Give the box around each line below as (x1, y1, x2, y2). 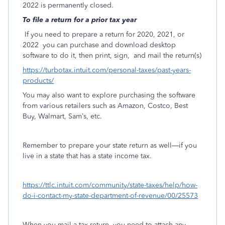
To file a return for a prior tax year (23, 16, 137, 24)
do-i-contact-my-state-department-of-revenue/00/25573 (23, 191, 198, 200)
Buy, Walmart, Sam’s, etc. (23, 112, 102, 121)
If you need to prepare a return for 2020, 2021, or (25, 30, 184, 39)
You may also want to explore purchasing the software (23, 91, 195, 99)
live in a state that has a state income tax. (23, 152, 152, 160)
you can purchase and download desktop (43, 41, 176, 49)
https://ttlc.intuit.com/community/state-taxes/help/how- (23, 181, 197, 189)
